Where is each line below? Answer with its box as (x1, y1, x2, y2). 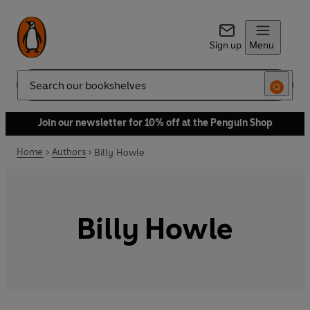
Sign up (209, 39, 241, 51)
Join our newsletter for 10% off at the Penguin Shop (37, 117, 273, 129)
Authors (51, 146, 86, 158)
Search (17, 84, 47, 97)
